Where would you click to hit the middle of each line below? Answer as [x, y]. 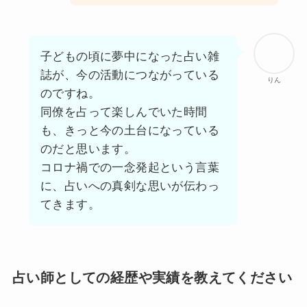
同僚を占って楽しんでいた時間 [124, 112]
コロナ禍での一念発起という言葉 [130, 167]
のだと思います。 [88, 149]
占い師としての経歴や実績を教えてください [152, 277]
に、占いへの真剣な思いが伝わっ [130, 186]
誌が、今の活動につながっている [130, 75]
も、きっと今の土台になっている [130, 130]
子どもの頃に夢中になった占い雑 [130, 56]
